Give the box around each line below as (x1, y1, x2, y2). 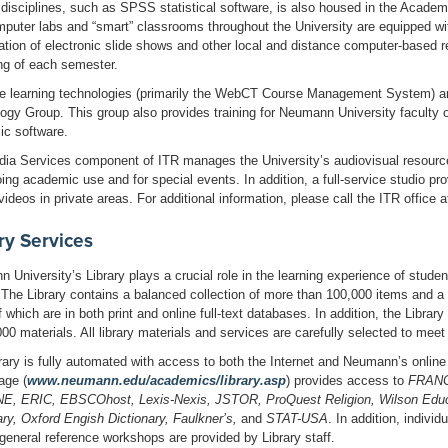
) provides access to (286, 372, 408, 388)
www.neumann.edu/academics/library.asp (27, 372, 286, 388)
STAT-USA (266, 410, 328, 426)
